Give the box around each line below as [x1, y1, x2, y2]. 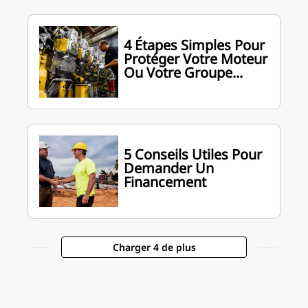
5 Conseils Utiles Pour [124, 145, 263, 164]
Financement [124, 173, 207, 191]
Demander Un [124, 159, 214, 177]
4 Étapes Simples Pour [124, 36, 265, 54]
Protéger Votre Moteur [124, 49, 268, 68]
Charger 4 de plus [112, 241, 196, 254]
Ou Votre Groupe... [124, 63, 243, 82]
